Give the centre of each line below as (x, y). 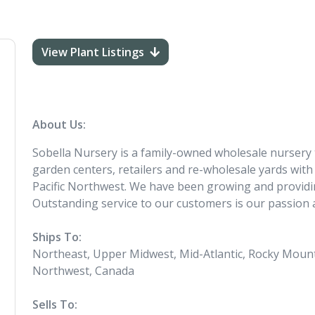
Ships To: (57, 237)
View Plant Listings (93, 52)
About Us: (59, 124)
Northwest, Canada (83, 271)
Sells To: (55, 304)
